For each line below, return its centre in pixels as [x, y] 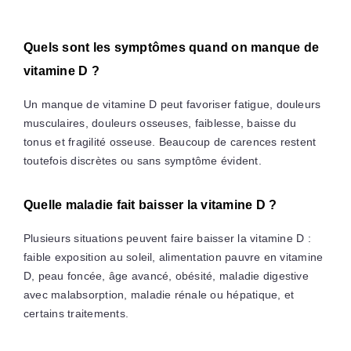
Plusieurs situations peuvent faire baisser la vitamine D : [167, 238]
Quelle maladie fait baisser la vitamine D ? [150, 204]
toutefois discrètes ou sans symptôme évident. [142, 160]
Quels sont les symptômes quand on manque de [171, 47]
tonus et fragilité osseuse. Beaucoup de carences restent [170, 141]
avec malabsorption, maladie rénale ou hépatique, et [159, 294]
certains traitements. [76, 313]
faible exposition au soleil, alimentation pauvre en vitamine [173, 257]
